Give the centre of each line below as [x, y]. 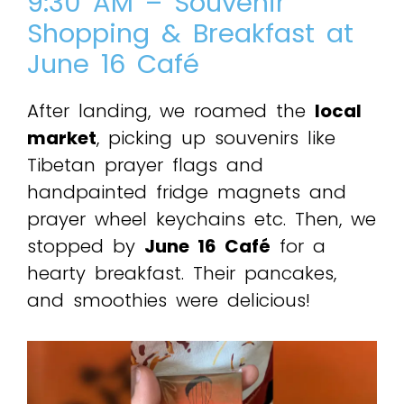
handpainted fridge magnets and [187, 192]
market [62, 138]
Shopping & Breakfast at [190, 33]
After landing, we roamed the [171, 110]
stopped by [86, 246]
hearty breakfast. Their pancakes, [182, 273]
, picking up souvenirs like [216, 138]
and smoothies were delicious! [169, 300]
